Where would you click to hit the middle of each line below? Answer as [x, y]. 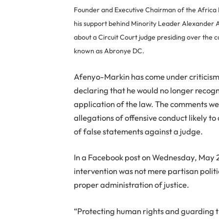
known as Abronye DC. [109, 51]
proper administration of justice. [132, 185]
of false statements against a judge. [139, 131]
